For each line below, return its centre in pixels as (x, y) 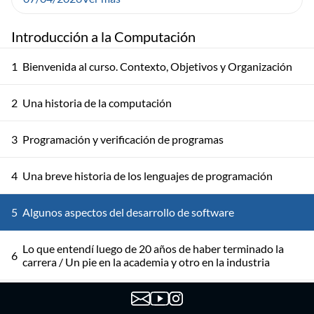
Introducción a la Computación (103, 36)
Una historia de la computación (97, 103)
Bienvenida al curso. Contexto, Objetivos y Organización (157, 66)
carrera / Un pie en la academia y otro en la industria (146, 262)
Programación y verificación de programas (123, 139)
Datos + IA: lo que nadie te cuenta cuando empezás (144, 298)
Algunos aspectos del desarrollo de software (128, 212)
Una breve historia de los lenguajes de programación (148, 176)
